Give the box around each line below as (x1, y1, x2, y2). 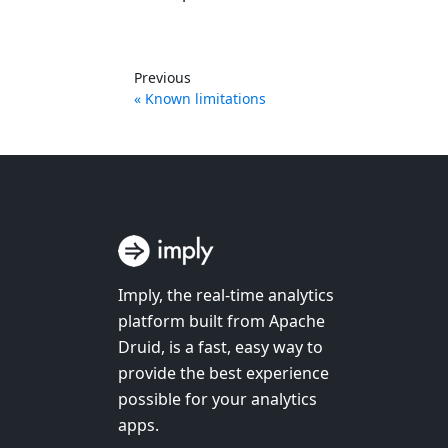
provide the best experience (118, 362, 329, 385)
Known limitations (145, 89, 266, 109)
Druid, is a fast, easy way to (118, 336, 323, 359)
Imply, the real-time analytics (118, 284, 334, 307)
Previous (134, 68, 191, 88)
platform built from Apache (118, 310, 325, 333)
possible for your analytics (118, 388, 317, 411)
